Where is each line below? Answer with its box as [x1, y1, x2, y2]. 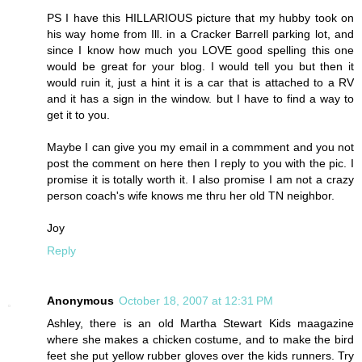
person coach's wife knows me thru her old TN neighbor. [47, 189, 335, 203]
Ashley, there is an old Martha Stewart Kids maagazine [47, 317, 354, 330]
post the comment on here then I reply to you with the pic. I [47, 157, 354, 170]
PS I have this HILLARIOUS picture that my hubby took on [47, 11, 354, 25]
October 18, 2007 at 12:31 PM [119, 294, 273, 308]
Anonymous [47, 294, 114, 308]
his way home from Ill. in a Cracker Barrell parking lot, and [47, 27, 354, 41]
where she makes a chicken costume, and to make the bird [47, 333, 354, 347]
